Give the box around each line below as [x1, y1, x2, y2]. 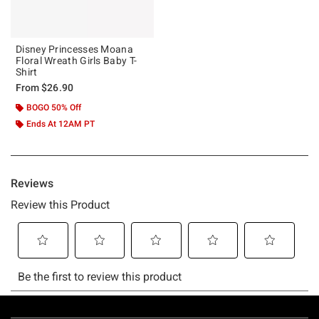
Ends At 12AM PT [26, 118, 95, 129]
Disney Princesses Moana [16, 43, 133, 55]
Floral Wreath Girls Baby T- [16, 54, 137, 66]
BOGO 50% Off [26, 102, 81, 113]
